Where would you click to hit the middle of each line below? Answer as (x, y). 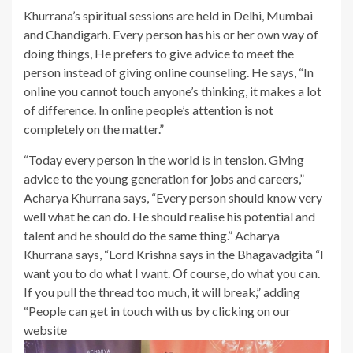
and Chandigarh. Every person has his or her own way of (171, 34)
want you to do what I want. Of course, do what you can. (172, 273)
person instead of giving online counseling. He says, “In (169, 72)
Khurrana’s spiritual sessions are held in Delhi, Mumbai (168, 15)
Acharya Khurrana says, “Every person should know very (173, 197)
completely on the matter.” (94, 128)
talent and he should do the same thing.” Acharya (152, 235)
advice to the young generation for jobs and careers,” (164, 178)
